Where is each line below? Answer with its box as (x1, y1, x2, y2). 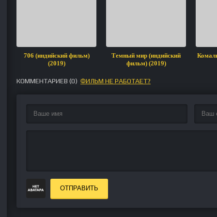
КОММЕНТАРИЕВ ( (16, 77, 71, 85)
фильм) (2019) (126, 60, 166, 67)
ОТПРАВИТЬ (60, 185, 98, 192)
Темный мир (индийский (111, 52, 181, 59)
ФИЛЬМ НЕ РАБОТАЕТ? (80, 77, 151, 85)
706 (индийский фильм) (23, 52, 90, 59)
